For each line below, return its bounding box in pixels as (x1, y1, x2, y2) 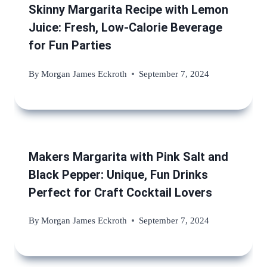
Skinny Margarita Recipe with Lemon (29, 2, 228, 17)
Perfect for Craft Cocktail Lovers (29, 185, 212, 200)
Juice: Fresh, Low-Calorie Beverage (29, 20, 222, 35)
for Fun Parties (29, 38, 111, 53)
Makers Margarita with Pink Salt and (29, 149, 228, 164)
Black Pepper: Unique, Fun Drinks (29, 167, 208, 182)
